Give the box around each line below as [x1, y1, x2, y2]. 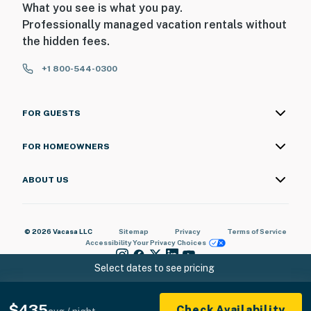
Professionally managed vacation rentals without [22, 18, 287, 32]
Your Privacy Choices [132, 238, 206, 247]
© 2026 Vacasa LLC [24, 227, 92, 236]
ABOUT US [22, 175, 69, 185]
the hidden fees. [22, 35, 110, 49]
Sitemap [119, 227, 149, 236]
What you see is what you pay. [22, 1, 183, 15]
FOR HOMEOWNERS [22, 142, 110, 152]
